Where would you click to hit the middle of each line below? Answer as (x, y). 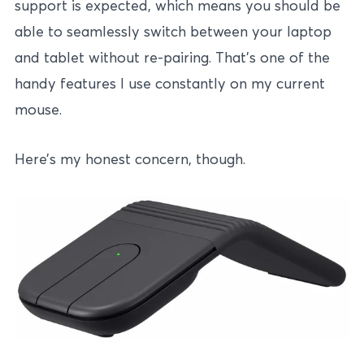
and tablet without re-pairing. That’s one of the (172, 57)
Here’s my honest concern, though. (130, 158)
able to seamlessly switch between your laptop (173, 31)
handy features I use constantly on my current (170, 83)
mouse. (38, 109)
